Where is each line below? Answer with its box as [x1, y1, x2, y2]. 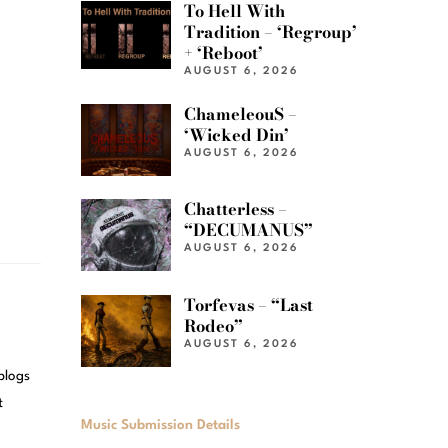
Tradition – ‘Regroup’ [184, 19, 358, 46]
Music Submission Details [81, 417, 240, 432]
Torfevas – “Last [184, 291, 314, 318]
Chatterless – [184, 196, 288, 223]
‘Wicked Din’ [184, 121, 290, 148]
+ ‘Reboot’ [184, 40, 264, 67]
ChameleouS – [184, 100, 298, 127]
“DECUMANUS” [184, 217, 314, 244]
